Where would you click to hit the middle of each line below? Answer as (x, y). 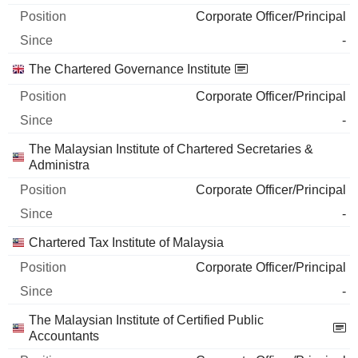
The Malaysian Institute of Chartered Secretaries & (171, 149)
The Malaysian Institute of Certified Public (146, 320)
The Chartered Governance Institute (130, 69)
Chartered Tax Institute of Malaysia (126, 243)
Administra (59, 165)
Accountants (64, 336)
